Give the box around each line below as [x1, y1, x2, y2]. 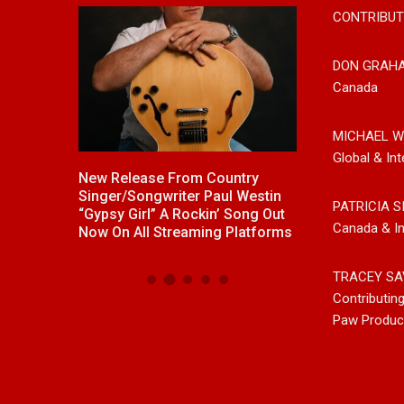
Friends [301, 206, 352, 224]
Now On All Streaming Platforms [78, 224, 293, 242]
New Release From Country [78, 170, 260, 188]
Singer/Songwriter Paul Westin [78, 188, 282, 206]
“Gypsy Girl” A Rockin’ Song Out [78, 206, 286, 224]
